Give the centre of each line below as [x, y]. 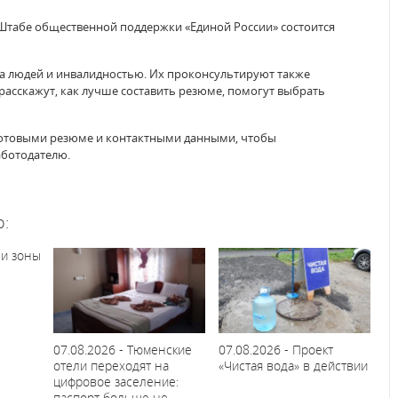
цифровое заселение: [116, 381]
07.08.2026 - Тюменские [123, 349]
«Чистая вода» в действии [293, 365]
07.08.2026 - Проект [275, 349]
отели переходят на [111, 365]
